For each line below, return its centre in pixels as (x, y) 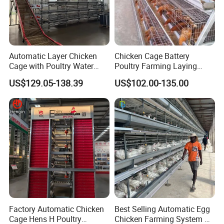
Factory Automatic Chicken (57, 209)
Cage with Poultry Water (51, 66)
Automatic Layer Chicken (53, 56)
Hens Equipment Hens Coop (163, 76)
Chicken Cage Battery (152, 56)
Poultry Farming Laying (155, 66)
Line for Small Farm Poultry (58, 76)
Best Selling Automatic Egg (162, 209)
